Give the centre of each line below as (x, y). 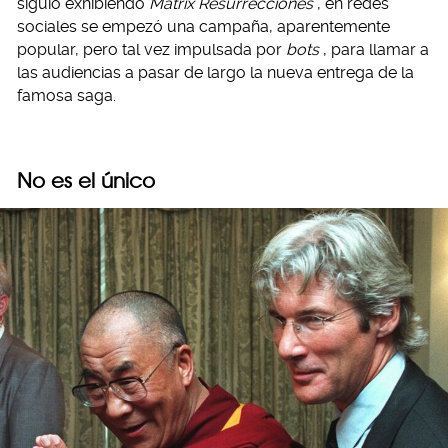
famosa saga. (66, 96)
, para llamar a (375, 50)
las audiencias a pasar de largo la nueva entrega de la (215, 73)
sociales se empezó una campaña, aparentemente (203, 27)
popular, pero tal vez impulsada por (151, 50)
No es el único (86, 181)
